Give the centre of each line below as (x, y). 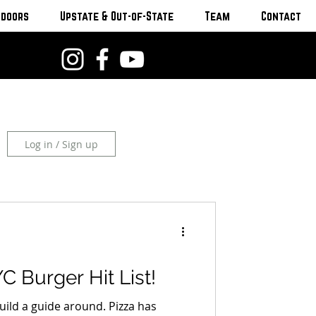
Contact (281, 16)
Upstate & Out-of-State (116, 16)
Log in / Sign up (61, 144)
